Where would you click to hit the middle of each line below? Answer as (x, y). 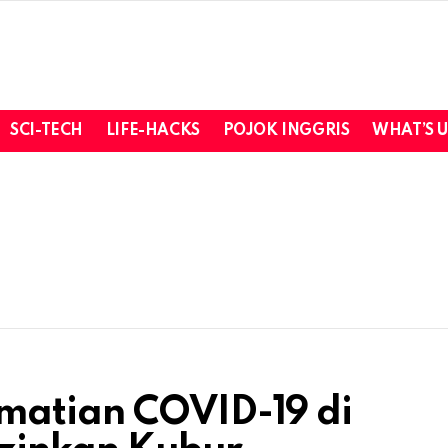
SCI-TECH (46, 130)
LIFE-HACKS (152, 130)
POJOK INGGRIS (286, 130)
